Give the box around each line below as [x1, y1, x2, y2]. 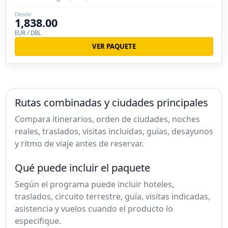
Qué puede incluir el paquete [15, 160, 150, 175]
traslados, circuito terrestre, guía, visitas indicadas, [15, 190, 210, 202]
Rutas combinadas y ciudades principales [15, 95, 208, 109]
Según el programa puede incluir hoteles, [15, 178, 174, 190]
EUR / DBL [15, 28, 41, 37]
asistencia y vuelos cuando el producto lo [15, 203, 173, 214]
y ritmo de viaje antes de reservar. [15, 137, 144, 149]
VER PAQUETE [92, 41, 136, 51]
